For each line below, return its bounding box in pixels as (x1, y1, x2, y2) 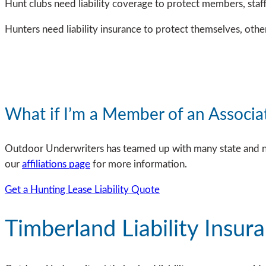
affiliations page (22, 159, 90, 169)
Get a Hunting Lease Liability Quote (5, 184, 160, 195)
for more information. (90, 159, 187, 169)
